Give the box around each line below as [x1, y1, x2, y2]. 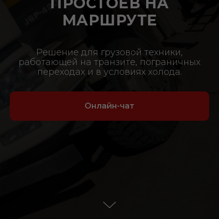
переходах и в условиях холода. [37, 66, 182, 77]
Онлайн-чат [85, 101, 134, 110]
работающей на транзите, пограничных [19, 57, 200, 67]
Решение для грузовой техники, [36, 47, 183, 58]
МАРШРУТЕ [62, 11, 157, 29]
